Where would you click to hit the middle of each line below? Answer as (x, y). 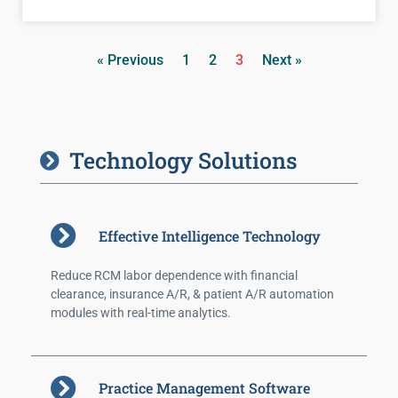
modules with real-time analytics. (141, 313)
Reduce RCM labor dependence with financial (174, 276)
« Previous (130, 60)
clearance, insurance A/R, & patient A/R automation (192, 295)
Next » (282, 60)
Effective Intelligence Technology (210, 235)
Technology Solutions (183, 161)
